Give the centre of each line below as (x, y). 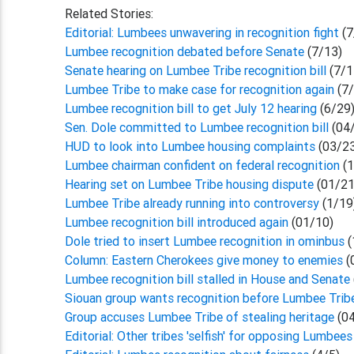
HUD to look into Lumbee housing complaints (190, 146)
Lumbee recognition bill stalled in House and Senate (208, 279)
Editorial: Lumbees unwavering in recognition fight (204, 32)
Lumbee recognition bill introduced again (177, 222)
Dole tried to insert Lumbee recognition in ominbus (205, 241)
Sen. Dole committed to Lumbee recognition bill (197, 127)
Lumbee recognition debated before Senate (186, 51)
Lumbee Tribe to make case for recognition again (201, 89)
